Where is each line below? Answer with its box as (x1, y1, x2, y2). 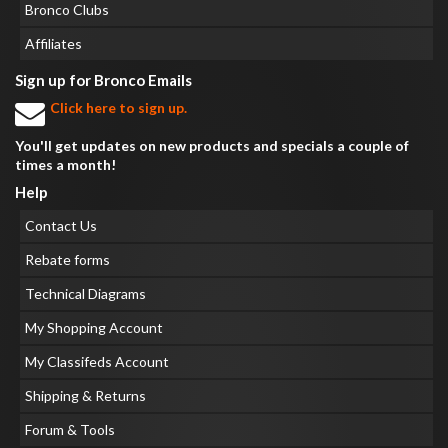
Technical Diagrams (25, 285, 146, 302)
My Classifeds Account (25, 353, 169, 370)
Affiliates (25, 35, 82, 52)
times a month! (15, 156, 116, 173)
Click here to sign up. (50, 99, 187, 116)
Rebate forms (25, 251, 110, 268)
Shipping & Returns (25, 387, 146, 404)
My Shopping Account (25, 319, 163, 336)
